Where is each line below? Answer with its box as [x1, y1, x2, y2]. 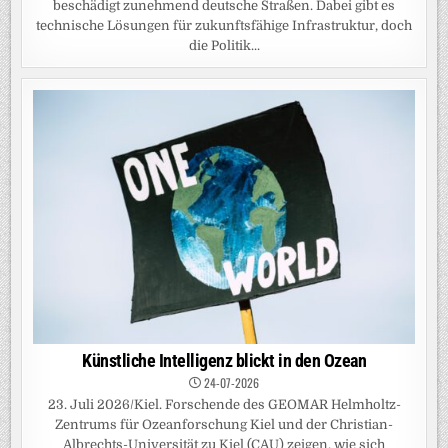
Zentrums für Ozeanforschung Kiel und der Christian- [55, 416, 393, 432]
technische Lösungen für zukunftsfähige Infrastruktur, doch [36, 17, 412, 33]
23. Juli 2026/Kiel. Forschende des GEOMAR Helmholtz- [47, 396, 401, 412]
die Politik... [188, 37, 260, 53]
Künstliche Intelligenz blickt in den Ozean [82, 349, 366, 371]
